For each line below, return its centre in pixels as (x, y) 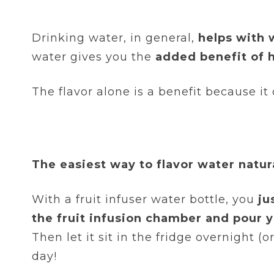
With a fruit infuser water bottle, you (145, 200)
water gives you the (94, 57)
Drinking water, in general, (115, 38)
